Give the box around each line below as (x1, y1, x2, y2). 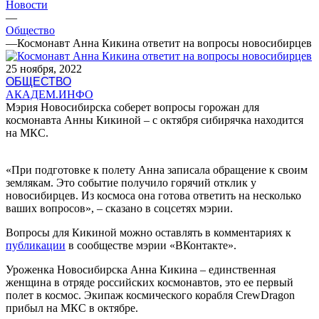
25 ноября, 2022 (6, 62, 82, 75)
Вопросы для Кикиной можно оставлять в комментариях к (6, 226, 291, 239)
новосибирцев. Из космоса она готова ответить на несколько (6, 189, 301, 202)
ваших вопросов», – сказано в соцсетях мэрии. (6, 202, 233, 214)
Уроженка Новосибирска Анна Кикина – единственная (6, 263, 276, 276)
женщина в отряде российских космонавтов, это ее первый (6, 276, 293, 288)
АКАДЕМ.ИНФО (6, 88, 93, 100)
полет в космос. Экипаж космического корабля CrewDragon (6, 288, 295, 301)
